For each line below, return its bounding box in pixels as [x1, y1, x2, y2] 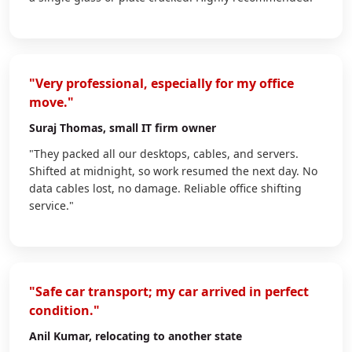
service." [29, 197, 74, 213]
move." [29, 93, 74, 111]
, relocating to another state [89, 328, 242, 343]
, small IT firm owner [103, 119, 216, 135]
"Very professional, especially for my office [29, 74, 294, 92]
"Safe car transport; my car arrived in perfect [29, 282, 309, 300]
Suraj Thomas [29, 119, 103, 135]
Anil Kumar [29, 328, 89, 343]
